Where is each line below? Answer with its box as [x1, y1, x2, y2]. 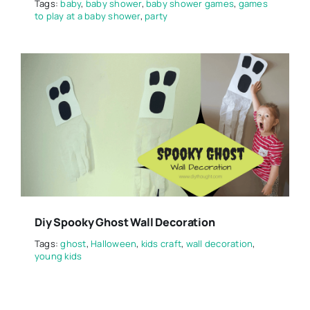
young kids [34, 249, 82, 262]
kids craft [140, 237, 182, 250]
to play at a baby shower [34, 9, 140, 22]
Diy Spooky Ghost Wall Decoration [34, 214, 215, 230]
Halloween [91, 237, 137, 250]
